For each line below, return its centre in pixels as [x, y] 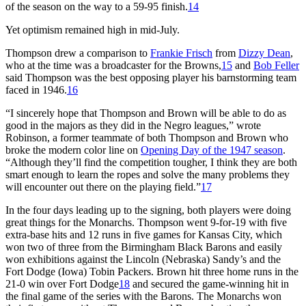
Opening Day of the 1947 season [212, 150]
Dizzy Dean [264, 53]
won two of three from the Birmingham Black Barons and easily [144, 247]
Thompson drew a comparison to [78, 53]
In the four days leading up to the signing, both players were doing [148, 210]
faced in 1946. [36, 89]
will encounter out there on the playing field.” [103, 186]
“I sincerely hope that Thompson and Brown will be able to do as [146, 113]
